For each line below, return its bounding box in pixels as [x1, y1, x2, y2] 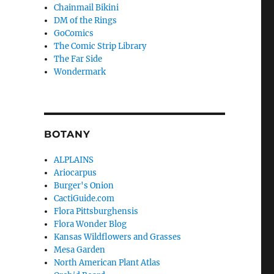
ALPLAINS [54, 155, 94, 166]
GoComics [54, 28, 94, 39]
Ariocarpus [54, 168, 97, 179]
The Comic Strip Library [54, 41, 147, 52]
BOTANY [43, 128, 91, 141]
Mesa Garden [54, 245, 106, 256]
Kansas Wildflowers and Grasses [54, 232, 182, 243]
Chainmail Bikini [54, 2, 119, 13]
